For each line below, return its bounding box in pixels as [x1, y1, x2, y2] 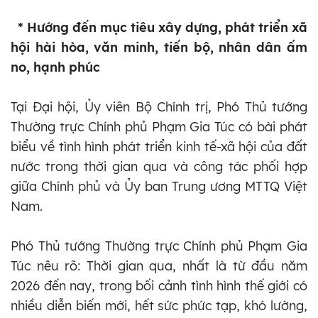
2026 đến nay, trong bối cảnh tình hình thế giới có [11, 277, 307, 294]
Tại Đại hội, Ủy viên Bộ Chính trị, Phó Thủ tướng [11, 98, 307, 115]
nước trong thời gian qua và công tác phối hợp [11, 158, 307, 175]
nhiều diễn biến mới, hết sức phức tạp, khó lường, [11, 297, 307, 314]
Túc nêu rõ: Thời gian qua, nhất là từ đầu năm [11, 257, 307, 274]
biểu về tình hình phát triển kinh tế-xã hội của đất [11, 138, 307, 155]
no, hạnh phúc [11, 58, 100, 75]
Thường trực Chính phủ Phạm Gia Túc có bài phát [11, 118, 307, 135]
